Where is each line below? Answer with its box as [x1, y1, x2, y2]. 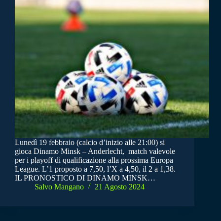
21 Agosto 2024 [95, 183, 145, 191]
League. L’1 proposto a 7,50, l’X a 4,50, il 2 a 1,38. [15, 165, 176, 174]
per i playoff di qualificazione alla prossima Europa [15, 156, 173, 165]
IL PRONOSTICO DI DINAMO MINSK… [15, 174, 155, 183]
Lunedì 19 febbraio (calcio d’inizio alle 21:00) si [15, 138, 165, 147]
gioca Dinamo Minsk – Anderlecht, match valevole [15, 147, 175, 156]
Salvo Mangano [35, 183, 84, 191]
